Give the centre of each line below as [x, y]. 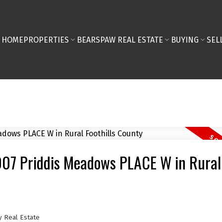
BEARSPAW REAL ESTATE [120, 40]
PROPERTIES [46, 40]
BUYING [185, 40]
